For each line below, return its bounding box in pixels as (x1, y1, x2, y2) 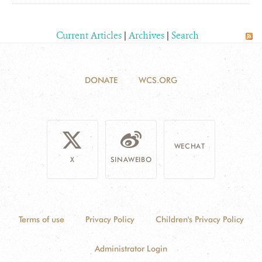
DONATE (85, 75, 118, 85)
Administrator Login (95, 244, 167, 253)
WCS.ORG (139, 75, 177, 85)
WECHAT (174, 142, 205, 150)
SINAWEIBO (110, 155, 152, 164)
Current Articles (56, 29, 122, 42)
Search (171, 29, 199, 42)
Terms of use (18, 215, 64, 224)
